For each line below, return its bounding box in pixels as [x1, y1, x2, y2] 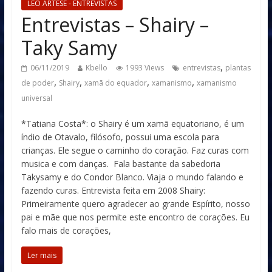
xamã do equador [84, 78, 147, 88]
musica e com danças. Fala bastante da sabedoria [21, 158, 220, 169]
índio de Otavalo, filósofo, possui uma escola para [21, 131, 219, 143]
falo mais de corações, [21, 225, 111, 236]
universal [21, 93, 52, 103]
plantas [225, 63, 251, 73]
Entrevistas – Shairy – [21, 12, 209, 38]
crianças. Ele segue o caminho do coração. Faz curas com [21, 144, 249, 156]
